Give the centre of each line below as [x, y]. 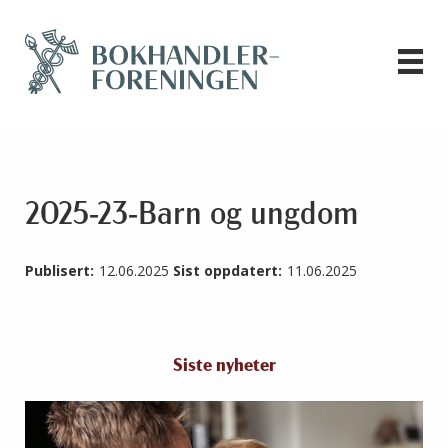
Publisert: [59, 271]
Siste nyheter [224, 367]
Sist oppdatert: [227, 271]
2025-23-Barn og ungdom [192, 216]
